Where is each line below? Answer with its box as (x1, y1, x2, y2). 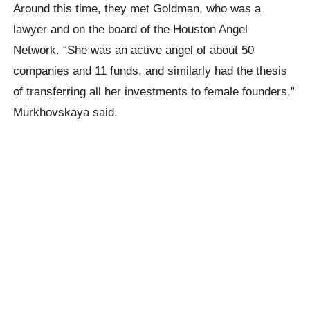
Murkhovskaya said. (13, 104, 118, 119)
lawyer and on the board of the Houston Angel (13, 21, 248, 36)
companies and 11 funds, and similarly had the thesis (13, 63, 288, 77)
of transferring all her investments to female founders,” (13, 84, 295, 98)
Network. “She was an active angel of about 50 (13, 42, 255, 57)
